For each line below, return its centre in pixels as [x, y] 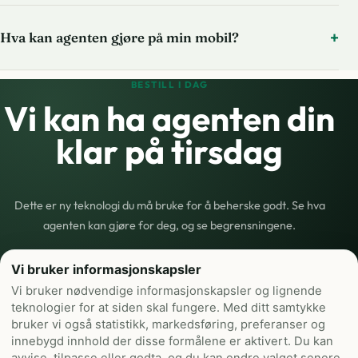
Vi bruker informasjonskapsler [106, 269]
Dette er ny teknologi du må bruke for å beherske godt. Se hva [169, 205]
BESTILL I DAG [169, 85]
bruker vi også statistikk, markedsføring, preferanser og [168, 324]
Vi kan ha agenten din [169, 118]
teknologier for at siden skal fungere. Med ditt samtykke [169, 308]
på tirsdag [204, 151]
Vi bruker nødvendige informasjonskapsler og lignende [167, 291]
